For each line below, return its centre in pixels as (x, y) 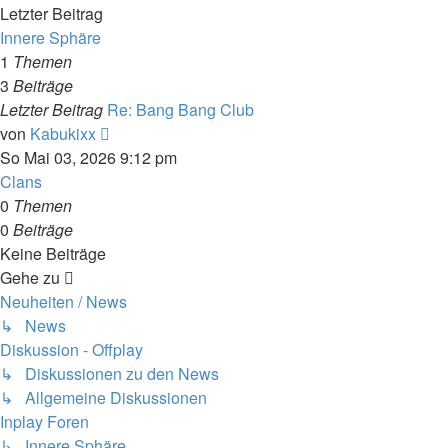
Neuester (141, 132)
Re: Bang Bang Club (180, 109)
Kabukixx (63, 133)
